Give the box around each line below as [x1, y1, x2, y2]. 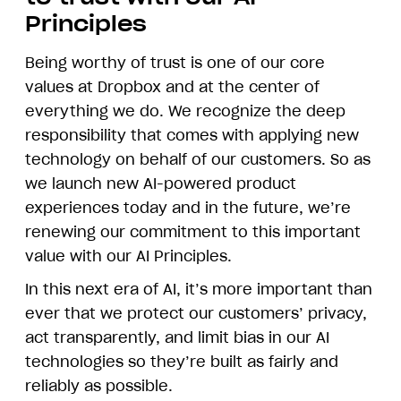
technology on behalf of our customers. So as [25, 149, 371, 168]
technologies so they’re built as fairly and [25, 352, 338, 371]
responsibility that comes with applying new [25, 125, 359, 144]
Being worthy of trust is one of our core [25, 53, 325, 72]
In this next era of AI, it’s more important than [25, 279, 372, 298]
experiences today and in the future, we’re [25, 198, 351, 217]
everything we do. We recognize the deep [25, 101, 346, 120]
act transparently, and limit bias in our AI [25, 328, 329, 346]
